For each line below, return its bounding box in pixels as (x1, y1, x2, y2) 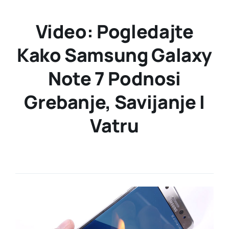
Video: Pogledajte (35, 19, 194, 44)
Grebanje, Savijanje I (24, 89, 205, 114)
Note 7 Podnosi (48, 66, 181, 91)
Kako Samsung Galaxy (16, 42, 213, 67)
